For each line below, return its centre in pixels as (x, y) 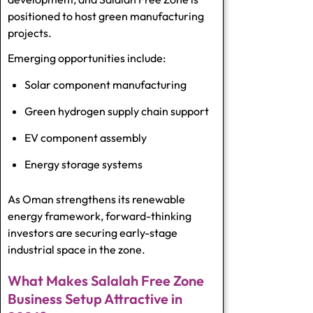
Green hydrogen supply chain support (117, 111)
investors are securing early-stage (93, 232)
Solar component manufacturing (105, 84)
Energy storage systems (83, 164)
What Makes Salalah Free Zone (106, 280)
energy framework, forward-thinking (100, 216)
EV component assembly (86, 137)
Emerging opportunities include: (87, 58)
